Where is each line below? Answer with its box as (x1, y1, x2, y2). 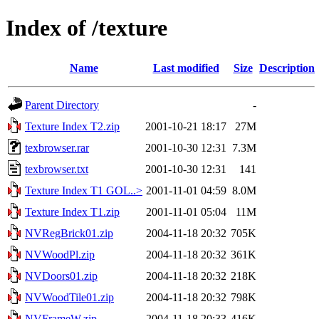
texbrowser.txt (25, 162, 88, 175)
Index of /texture (6, 15, 167, 41)
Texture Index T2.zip (25, 120, 120, 132)
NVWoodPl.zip (25, 248, 95, 261)
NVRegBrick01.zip (25, 226, 113, 239)
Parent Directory (25, 98, 99, 111)
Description (259, 61, 315, 74)
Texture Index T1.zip (25, 205, 120, 218)
